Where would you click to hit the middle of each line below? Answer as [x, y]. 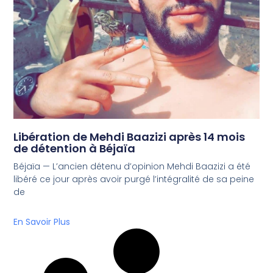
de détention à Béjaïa [75, 149]
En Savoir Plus [42, 222]
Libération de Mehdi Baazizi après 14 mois [129, 137]
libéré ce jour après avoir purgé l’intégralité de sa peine [134, 179]
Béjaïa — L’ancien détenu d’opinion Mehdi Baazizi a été [132, 167]
